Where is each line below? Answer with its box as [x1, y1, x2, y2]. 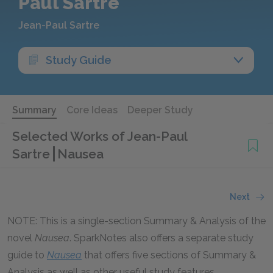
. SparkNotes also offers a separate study [69, 232, 253, 244]
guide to [7, 249, 47, 261]
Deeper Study [127, 104, 193, 116]
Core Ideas [66, 104, 118, 116]
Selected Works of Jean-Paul [12, 129, 187, 144]
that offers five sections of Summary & [82, 249, 256, 261]
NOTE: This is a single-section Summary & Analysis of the [7, 215, 266, 227]
